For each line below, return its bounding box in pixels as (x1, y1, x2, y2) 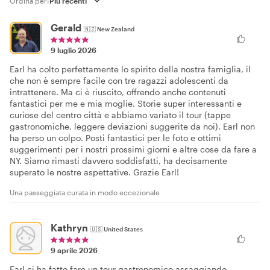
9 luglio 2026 (51, 45, 96, 54)
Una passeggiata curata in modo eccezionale (10, 187, 160, 196)
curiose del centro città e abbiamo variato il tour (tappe (10, 109, 231, 120)
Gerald (51, 22, 81, 33)
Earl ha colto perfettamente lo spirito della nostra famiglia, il (10, 63, 251, 74)
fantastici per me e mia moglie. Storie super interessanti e (10, 98, 242, 108)
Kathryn (51, 221, 88, 233)
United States (104, 225, 143, 233)
